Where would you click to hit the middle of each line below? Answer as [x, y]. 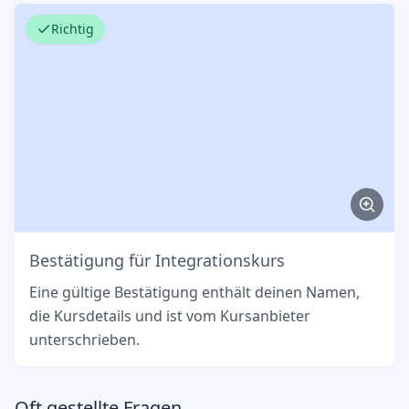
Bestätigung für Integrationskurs [157, 260]
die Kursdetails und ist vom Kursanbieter [170, 315]
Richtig [73, 29]
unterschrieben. [84, 339]
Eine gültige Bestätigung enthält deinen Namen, [194, 292]
